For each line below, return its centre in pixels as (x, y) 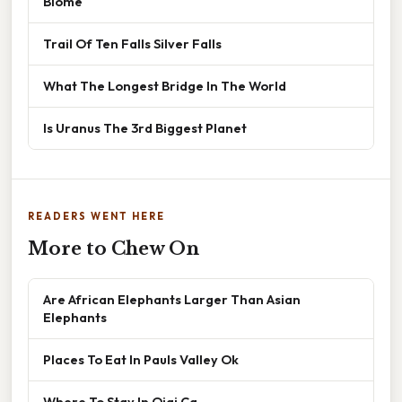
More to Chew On (114, 249)
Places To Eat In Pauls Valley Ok (141, 360)
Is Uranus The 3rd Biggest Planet (145, 128)
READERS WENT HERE (96, 217)
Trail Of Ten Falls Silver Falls (132, 44)
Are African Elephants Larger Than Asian (172, 300)
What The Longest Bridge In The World (165, 86)
